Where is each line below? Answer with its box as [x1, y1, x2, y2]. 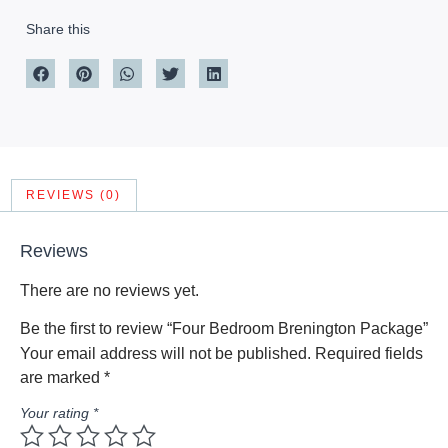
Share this [26, 21, 90, 37]
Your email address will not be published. [20, 345, 311, 363]
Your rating [20, 404, 93, 421]
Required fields [315, 345, 423, 363]
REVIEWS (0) [26, 188, 122, 203]
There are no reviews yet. [20, 281, 199, 299]
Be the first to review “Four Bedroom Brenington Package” [20, 320, 428, 338]
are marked [20, 369, 104, 387]
